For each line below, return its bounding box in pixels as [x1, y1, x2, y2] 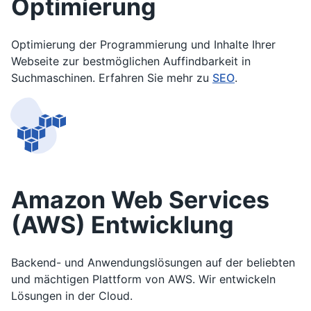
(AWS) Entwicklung [11, 210, 234, 239]
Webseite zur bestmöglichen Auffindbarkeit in [11, 54, 251, 68]
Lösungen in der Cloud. [11, 289, 133, 303]
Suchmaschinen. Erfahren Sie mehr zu [11, 71, 212, 85]
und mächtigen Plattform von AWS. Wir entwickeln [11, 272, 276, 286]
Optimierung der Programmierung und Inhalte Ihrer [11, 37, 276, 51]
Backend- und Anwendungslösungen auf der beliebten [11, 255, 295, 269]
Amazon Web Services [11, 185, 269, 214]
